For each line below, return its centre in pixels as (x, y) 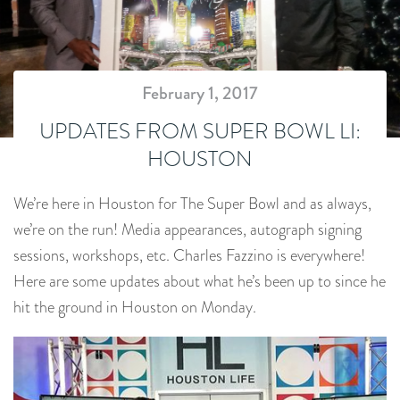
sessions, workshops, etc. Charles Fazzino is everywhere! (189, 255)
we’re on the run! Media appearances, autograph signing (187, 229)
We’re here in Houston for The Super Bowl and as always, (192, 204)
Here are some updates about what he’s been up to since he (200, 281)
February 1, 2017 (200, 93)
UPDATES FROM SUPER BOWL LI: (200, 131)
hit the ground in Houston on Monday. (135, 307)
